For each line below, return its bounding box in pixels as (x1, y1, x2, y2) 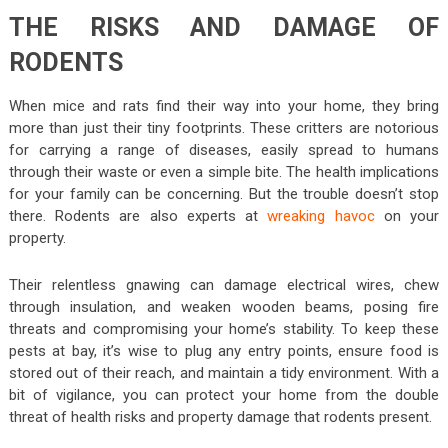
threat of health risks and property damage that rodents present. (8, 407, 432, 426)
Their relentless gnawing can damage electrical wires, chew (8, 275, 440, 294)
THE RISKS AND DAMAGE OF (8, 12, 440, 42)
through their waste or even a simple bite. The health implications (8, 162, 440, 181)
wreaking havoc (267, 206, 375, 225)
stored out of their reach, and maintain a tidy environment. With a (8, 363, 440, 382)
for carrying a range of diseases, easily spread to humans (8, 140, 440, 159)
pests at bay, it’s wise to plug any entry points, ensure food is (8, 341, 440, 360)
